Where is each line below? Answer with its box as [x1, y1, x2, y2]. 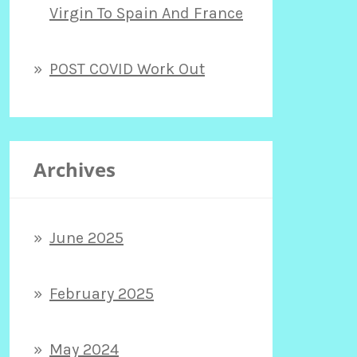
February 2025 [49, 284, 154, 303]
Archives [33, 155, 116, 182]
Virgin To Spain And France [49, 3, 243, 22]
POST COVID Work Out [49, 59, 205, 78]
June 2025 [49, 228, 124, 247]
